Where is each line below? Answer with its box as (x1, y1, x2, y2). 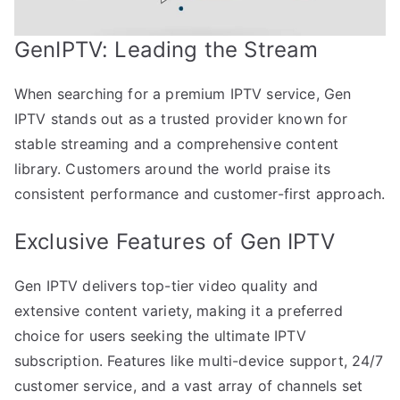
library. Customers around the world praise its (14, 160, 331, 179)
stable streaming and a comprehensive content (14, 135, 339, 154)
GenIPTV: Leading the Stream (14, 37, 319, 63)
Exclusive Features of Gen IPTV (14, 229, 335, 255)
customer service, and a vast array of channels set (14, 377, 363, 396)
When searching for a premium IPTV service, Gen (14, 85, 352, 104)
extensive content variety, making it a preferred (14, 302, 343, 321)
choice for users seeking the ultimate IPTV (14, 327, 306, 346)
